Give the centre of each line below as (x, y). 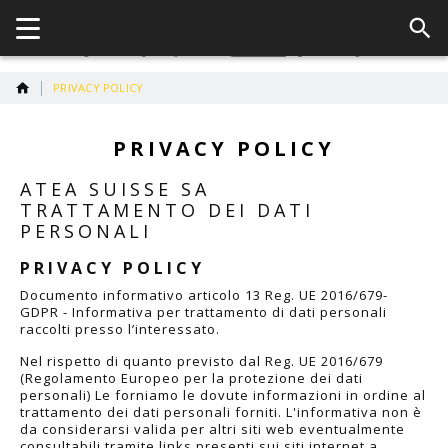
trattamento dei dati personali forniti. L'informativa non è (221, 411)
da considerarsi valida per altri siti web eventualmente (212, 428)
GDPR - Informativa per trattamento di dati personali (203, 311)
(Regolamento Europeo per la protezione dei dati (191, 377)
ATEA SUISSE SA (115, 189)
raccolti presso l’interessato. (120, 328)
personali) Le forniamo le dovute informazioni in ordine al (223, 394)
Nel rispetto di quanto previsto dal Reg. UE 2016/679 (201, 360)
